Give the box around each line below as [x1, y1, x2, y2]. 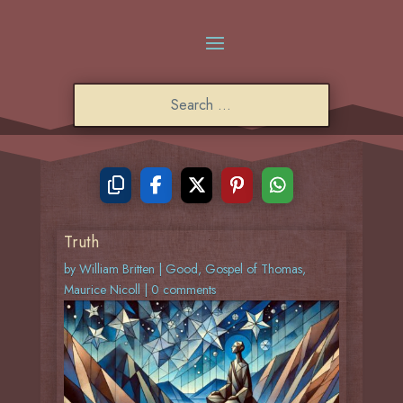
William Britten [78, 260, 155, 278]
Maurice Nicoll [63, 281, 140, 299]
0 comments [150, 281, 216, 299]
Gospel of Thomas [204, 260, 302, 278]
